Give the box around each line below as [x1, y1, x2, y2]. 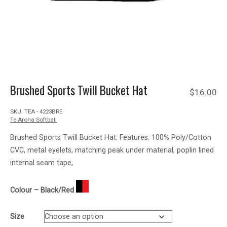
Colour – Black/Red [10, 186, 76, 195]
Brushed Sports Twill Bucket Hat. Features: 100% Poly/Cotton [10, 133, 211, 142]
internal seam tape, [10, 158, 73, 167]
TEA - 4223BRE [24, 108, 62, 116]
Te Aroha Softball [10, 116, 57, 124]
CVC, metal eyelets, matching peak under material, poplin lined [10, 145, 214, 155]
